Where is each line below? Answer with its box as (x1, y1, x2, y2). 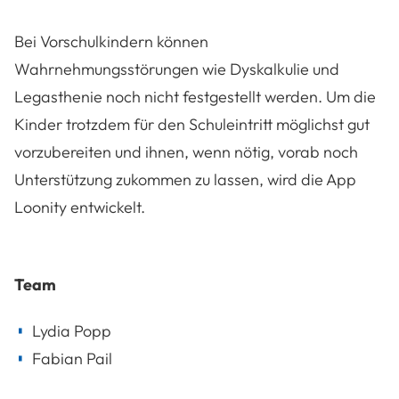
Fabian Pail (32, 347, 112, 369)
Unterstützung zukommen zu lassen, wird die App (14, 168, 356, 190)
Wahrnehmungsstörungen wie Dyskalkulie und (14, 58, 339, 79)
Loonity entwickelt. (14, 196, 145, 217)
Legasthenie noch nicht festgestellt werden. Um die (14, 85, 376, 107)
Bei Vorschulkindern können (14, 30, 208, 52)
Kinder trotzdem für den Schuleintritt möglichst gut (14, 113, 370, 134)
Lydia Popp (32, 320, 111, 341)
